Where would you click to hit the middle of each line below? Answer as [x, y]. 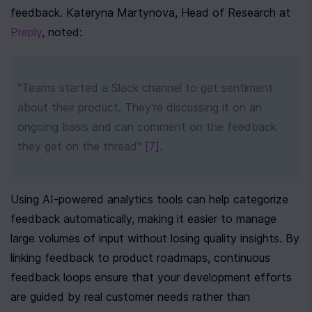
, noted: [62, 32]
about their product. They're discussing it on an [140, 107]
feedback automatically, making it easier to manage [143, 219]
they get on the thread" [81, 146]
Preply [26, 32]
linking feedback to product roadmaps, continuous [140, 258]
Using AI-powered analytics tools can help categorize [149, 199]
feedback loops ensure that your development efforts [151, 277]
